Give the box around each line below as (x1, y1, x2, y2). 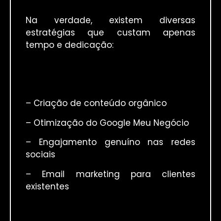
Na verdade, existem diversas (26, 14, 195, 27)
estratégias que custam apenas (26, 27, 195, 39)
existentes (26, 180, 69, 192)
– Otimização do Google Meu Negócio (26, 116, 189, 129)
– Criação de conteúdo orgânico (26, 97, 167, 110)
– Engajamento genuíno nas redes (26, 136, 195, 148)
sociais (26, 148, 55, 161)
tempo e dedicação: (26, 39, 113, 51)
